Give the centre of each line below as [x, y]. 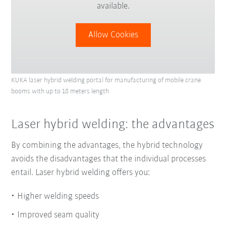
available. [113, 6]
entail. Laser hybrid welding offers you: [81, 173]
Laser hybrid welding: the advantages [113, 125]
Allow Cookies [113, 35]
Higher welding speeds [58, 197]
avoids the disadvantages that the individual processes [109, 159]
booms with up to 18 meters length [60, 91]
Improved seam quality [59, 215]
